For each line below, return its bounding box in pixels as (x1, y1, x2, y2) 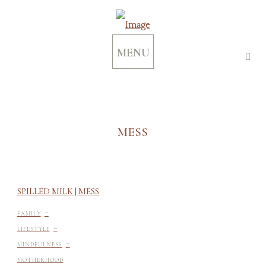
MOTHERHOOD (17, 256, 64, 264)
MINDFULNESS (17, 241, 62, 249)
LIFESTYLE (17, 226, 50, 233)
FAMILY (17, 210, 41, 218)
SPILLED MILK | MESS (17, 186, 99, 197)
